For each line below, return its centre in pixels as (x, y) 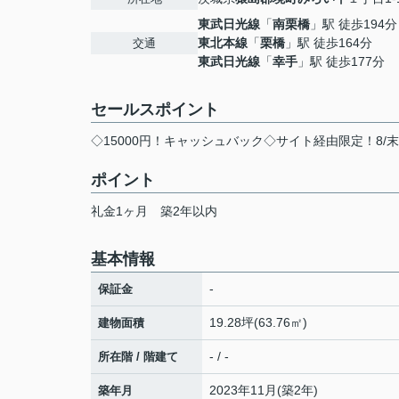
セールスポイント (155, 110)
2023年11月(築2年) (264, 390)
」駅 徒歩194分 (354, 24)
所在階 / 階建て (138, 357)
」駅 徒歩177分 (341, 61)
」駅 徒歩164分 (329, 43)
